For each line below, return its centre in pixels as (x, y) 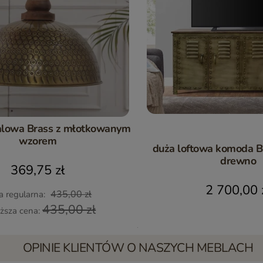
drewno (238, 161)
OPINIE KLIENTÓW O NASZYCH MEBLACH (138, 247)
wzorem (38, 141)
